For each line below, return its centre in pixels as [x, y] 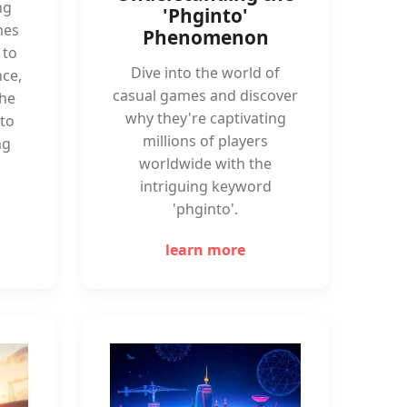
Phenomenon [205, 37]
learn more [205, 250]
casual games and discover [205, 95]
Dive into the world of [205, 73]
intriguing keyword [205, 186]
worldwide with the [205, 164]
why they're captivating [205, 118]
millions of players [205, 141]
